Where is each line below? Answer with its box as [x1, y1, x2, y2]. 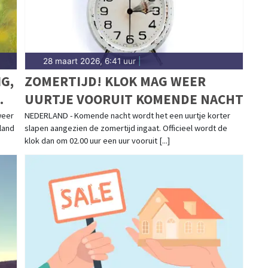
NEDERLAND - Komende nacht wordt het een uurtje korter [24, 109, 230, 121]
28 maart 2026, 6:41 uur [42, 56, 136, 66]
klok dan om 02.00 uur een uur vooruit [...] [24, 135, 170, 146]
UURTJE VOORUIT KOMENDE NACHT [24, 90, 243, 108]
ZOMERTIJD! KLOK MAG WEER [24, 72, 206, 90]
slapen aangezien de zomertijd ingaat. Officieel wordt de [24, 122, 227, 133]
